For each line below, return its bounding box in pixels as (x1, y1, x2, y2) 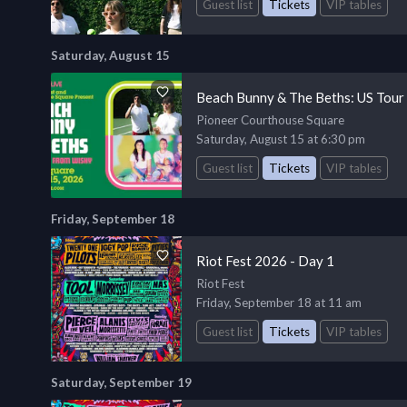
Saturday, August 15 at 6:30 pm (196, 131, 365, 146)
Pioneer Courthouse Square (196, 112, 344, 127)
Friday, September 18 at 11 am (196, 294, 362, 310)
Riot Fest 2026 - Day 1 (196, 252, 334, 269)
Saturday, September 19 (51, 374, 192, 390)
